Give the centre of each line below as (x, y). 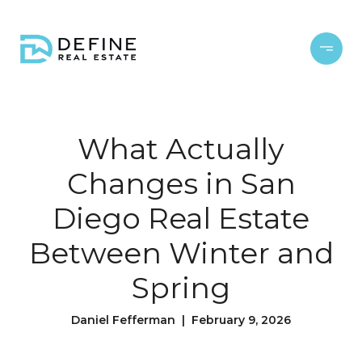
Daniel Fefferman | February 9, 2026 (181, 320)
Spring (181, 288)
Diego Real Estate (181, 218)
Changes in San (181, 183)
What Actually (181, 149)
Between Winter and (181, 253)
